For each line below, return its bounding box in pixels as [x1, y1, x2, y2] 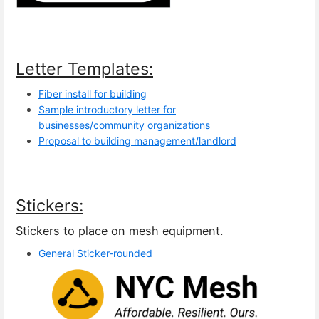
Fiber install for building [38, 88, 147, 100]
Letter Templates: [16, 58, 153, 80]
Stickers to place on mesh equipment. [16, 224, 223, 239]
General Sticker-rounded [38, 247, 152, 260]
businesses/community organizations [38, 119, 210, 132]
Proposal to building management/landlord [38, 135, 236, 147]
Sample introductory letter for [38, 103, 176, 116]
